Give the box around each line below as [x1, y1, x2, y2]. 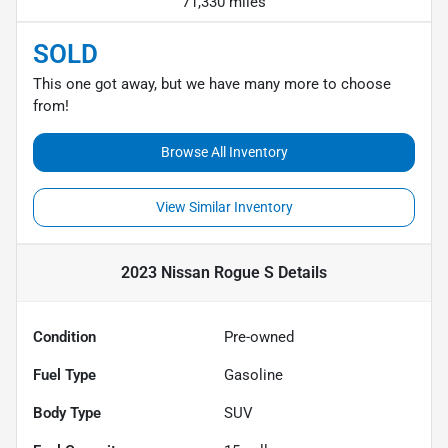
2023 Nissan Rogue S [121, 262, 274, 282]
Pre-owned [224, 327, 294, 346]
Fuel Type [33, 365, 96, 384]
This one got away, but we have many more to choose [33, 74, 391, 93]
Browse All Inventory [160, 143, 288, 160]
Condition [33, 327, 96, 346]
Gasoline [224, 365, 283, 384]
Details [274, 262, 327, 282]
